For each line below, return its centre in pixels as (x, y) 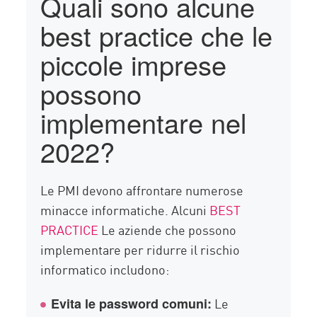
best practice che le (157, 35)
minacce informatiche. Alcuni (125, 210)
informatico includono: (105, 269)
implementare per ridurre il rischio (140, 249)
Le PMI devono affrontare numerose (142, 190)
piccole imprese (134, 64)
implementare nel (144, 122)
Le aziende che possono (168, 230)
